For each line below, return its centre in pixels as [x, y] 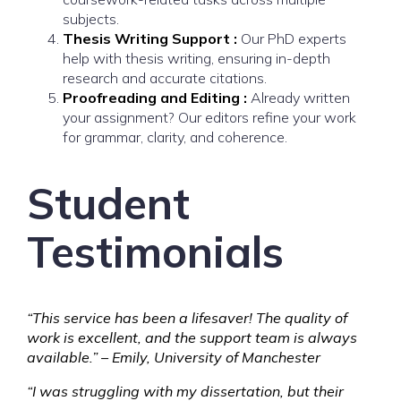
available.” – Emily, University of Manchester [174, 357]
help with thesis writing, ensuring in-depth [196, 58]
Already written [300, 98]
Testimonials [155, 252]
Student [108, 203]
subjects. [91, 19]
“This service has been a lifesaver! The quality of [187, 318]
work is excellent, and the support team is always [192, 337]
